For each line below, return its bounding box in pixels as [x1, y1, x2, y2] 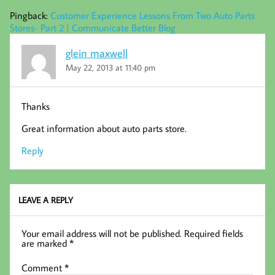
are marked [21, 236, 70, 249]
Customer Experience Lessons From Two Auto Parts [50, 9, 255, 22]
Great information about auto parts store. [21, 122, 187, 134]
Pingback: [10, 9, 50, 22]
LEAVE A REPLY [18, 193, 74, 206]
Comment [21, 261, 65, 274]
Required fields [184, 227, 244, 239]
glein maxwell [66, 45, 128, 60]
